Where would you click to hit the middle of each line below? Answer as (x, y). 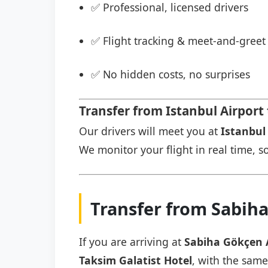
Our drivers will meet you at (150, 131)
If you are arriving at (132, 242)
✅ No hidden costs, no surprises (170, 74)
